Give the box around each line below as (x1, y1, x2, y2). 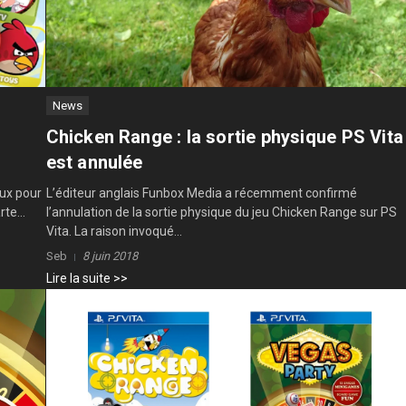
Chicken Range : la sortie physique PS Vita (45, 126, 403, 149)
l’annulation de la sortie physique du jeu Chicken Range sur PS (45, 205, 397, 220)
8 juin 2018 (82, 249, 138, 264)
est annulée (45, 151, 143, 174)
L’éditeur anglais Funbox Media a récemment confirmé (45, 186, 357, 201)
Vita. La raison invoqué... (45, 224, 182, 239)
